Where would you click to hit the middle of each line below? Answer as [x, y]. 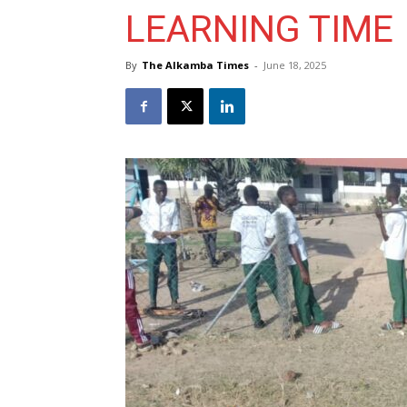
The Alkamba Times [195, 65]
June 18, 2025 [295, 65]
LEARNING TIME [259, 29]
